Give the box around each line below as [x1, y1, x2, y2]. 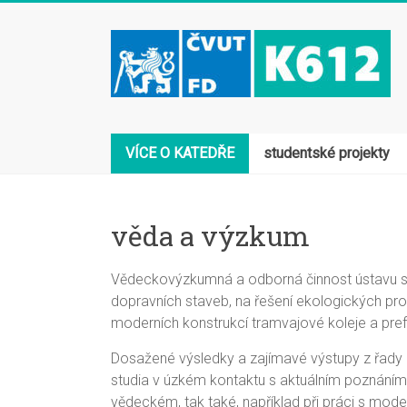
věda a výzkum [111, 218, 310, 253]
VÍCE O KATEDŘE [125, 144, 234, 162]
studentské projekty [263, 144, 390, 162]
